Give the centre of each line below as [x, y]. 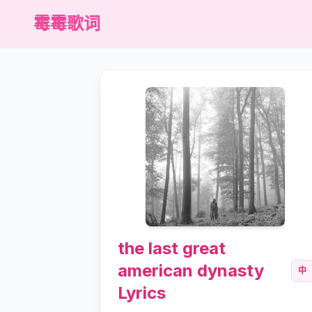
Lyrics [142, 293]
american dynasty [191, 271]
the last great [172, 248]
